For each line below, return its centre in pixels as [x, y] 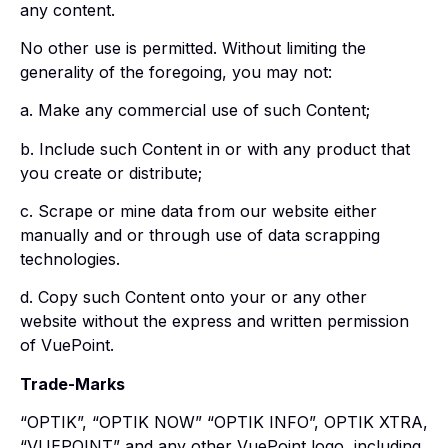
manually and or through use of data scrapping [200, 235]
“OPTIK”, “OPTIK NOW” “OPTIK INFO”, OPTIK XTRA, [224, 422]
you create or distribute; [111, 172]
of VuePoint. [67, 345]
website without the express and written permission [214, 321]
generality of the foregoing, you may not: [176, 71]
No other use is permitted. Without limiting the [193, 47]
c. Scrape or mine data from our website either [198, 211]
